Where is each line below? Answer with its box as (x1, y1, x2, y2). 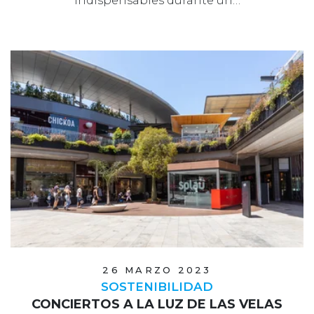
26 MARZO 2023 (102, 264, 212, 275)
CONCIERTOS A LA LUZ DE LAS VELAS (32, 296, 282, 312)
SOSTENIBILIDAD (101, 279, 213, 294)
